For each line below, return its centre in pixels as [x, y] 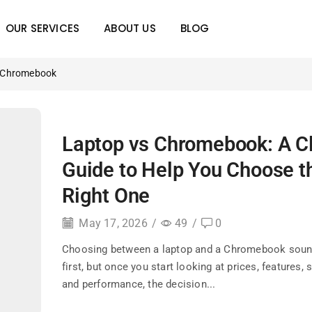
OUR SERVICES [42, 29]
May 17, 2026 [112, 224]
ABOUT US [130, 29]
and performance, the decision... [139, 284]
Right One [106, 195]
